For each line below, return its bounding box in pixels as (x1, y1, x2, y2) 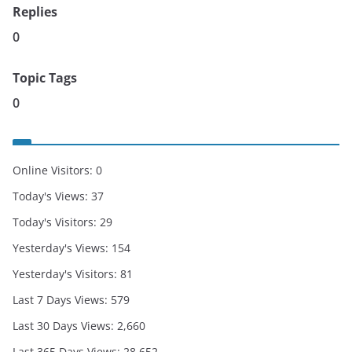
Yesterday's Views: (13, 240, 112, 255)
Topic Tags (13, 69, 77, 86)
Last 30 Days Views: (13, 318, 117, 333)
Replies (13, 3, 57, 20)
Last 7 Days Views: (13, 292, 111, 307)
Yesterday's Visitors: (13, 266, 120, 281)
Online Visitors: (13, 163, 96, 178)
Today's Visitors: (13, 214, 100, 229)
